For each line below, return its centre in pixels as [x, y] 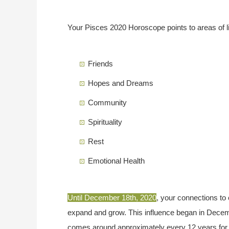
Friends [100, 64]
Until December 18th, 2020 [112, 198]
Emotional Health [116, 161]
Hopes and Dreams [121, 83]
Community [107, 103]
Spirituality [105, 122]
